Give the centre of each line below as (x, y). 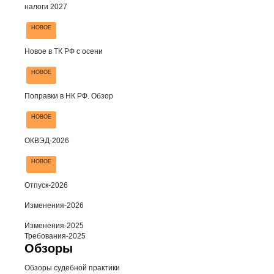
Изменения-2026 (54, 206)
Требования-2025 (55, 236)
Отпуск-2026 (46, 186)
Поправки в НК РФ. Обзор (69, 96)
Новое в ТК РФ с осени (64, 52)
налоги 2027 (46, 7)
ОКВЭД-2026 (47, 141)
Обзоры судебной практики (72, 268)
